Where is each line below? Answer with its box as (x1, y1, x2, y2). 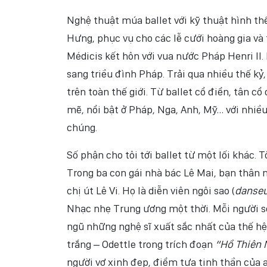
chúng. (67, 121, 97, 133)
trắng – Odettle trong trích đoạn (67, 238, 215, 250)
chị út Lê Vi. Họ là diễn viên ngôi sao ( (67, 184, 235, 197)
